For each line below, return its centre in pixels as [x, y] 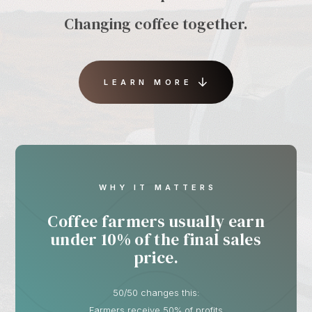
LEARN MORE [148, 82]
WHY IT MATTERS [158, 187]
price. [156, 257]
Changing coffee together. [156, 24]
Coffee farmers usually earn [156, 221]
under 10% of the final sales [156, 239]
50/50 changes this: [156, 293]
